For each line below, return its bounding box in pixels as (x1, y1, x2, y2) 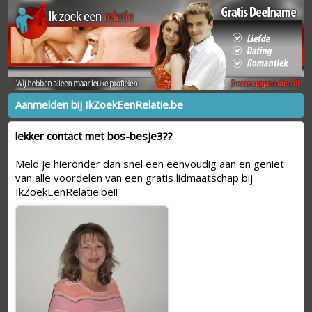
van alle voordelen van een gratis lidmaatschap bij (15, 170, 253, 185)
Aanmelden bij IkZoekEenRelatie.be (15, 97, 184, 111)
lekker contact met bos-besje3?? (15, 128, 173, 143)
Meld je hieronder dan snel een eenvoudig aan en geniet (15, 156, 285, 171)
